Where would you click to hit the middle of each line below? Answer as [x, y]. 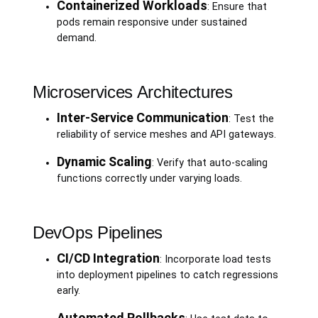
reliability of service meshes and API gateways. [166, 134]
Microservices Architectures [133, 92]
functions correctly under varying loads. [149, 178]
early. [68, 290]
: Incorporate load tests [215, 259]
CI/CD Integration [108, 258]
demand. [76, 38]
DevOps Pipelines [98, 232]
